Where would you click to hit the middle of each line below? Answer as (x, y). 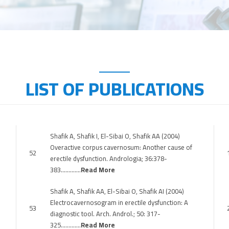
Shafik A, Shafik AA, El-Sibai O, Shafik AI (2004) (117, 191)
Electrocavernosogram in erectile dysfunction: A (119, 202)
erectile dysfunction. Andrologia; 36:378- (109, 158)
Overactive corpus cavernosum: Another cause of (121, 147)
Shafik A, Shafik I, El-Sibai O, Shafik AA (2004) (115, 136)
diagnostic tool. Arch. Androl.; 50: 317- (105, 214)
